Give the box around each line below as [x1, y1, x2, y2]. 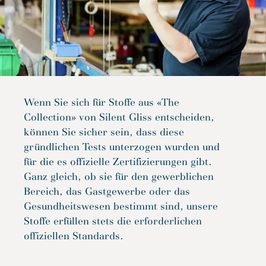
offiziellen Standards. [24, 229, 126, 242]
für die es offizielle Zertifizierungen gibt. [24, 155, 212, 168]
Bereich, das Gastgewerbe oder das [24, 185, 190, 198]
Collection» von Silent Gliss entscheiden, [24, 110, 214, 123]
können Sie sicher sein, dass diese [24, 125, 184, 138]
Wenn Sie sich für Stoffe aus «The [24, 96, 179, 109]
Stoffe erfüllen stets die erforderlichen [24, 214, 202, 227]
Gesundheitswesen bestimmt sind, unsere [24, 199, 218, 213]
